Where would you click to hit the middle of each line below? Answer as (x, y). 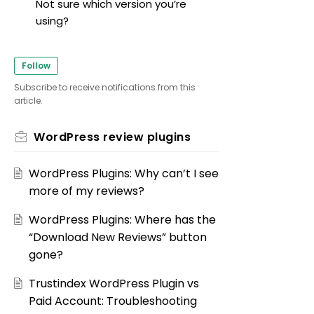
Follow (36, 66)
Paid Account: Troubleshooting (112, 301)
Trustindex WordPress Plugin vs (114, 284)
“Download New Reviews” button (117, 238)
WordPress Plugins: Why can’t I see (123, 174)
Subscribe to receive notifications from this (105, 88)
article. (28, 101)
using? (52, 21)
